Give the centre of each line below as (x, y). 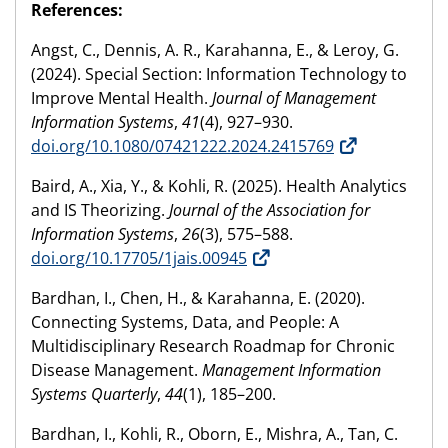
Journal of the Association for (269, 210)
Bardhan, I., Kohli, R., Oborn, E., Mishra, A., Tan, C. (214, 434)
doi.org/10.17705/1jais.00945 (139, 258)
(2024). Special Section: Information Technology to (219, 74)
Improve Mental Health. (121, 98)
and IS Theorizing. (100, 210)
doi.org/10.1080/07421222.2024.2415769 (182, 146)
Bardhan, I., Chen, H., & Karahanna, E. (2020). (198, 298)
